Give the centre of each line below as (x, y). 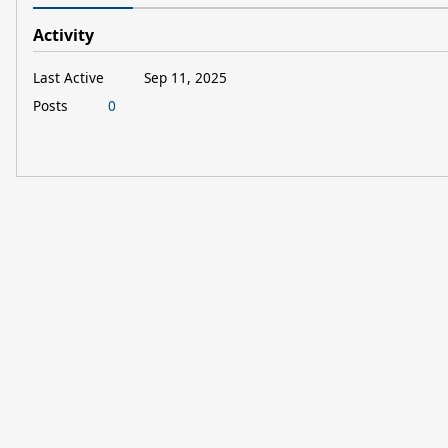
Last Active (68, 77)
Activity (63, 35)
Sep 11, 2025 (185, 77)
